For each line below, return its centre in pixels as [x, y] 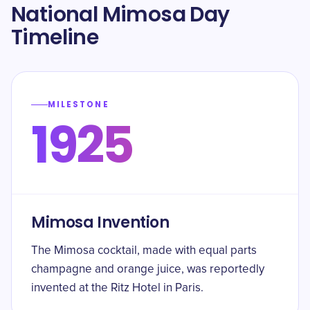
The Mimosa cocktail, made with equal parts [144, 251]
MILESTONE [79, 104]
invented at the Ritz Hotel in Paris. [117, 288]
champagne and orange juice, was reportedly [148, 270]
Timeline [55, 37]
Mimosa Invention [100, 222]
